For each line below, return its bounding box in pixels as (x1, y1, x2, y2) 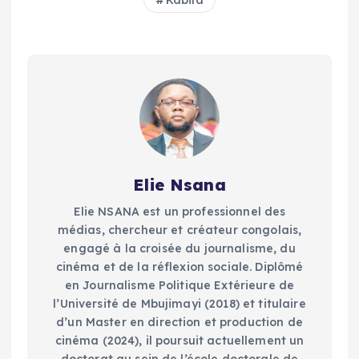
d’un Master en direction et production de (56, 314, 303, 329)
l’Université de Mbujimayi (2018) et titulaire (53, 296, 306, 311)
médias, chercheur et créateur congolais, (57, 222, 302, 237)
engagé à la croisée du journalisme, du (63, 240, 296, 256)
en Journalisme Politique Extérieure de (64, 277, 295, 292)
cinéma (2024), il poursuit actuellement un (54, 333, 305, 348)
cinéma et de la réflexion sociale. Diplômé (55, 259, 304, 274)
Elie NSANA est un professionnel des (73, 204, 286, 219)
